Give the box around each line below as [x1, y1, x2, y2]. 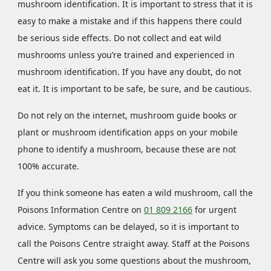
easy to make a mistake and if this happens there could [17, 15, 242, 27]
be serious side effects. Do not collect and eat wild [17, 32, 221, 44]
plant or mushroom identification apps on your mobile [17, 126, 238, 139]
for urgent [192, 204, 237, 216]
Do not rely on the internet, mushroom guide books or [17, 109, 237, 122]
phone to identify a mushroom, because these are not [17, 143, 236, 155]
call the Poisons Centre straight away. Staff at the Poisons [17, 238, 250, 250]
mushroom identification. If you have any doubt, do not [17, 66, 241, 78]
